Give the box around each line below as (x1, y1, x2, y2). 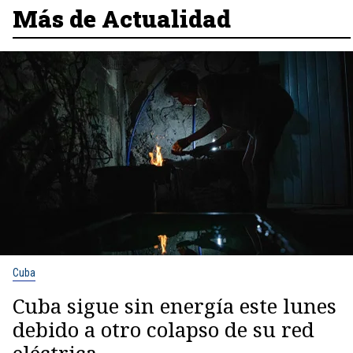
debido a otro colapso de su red (13, 315, 314, 344)
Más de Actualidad (13, 3, 231, 35)
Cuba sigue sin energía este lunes (13, 292, 336, 321)
